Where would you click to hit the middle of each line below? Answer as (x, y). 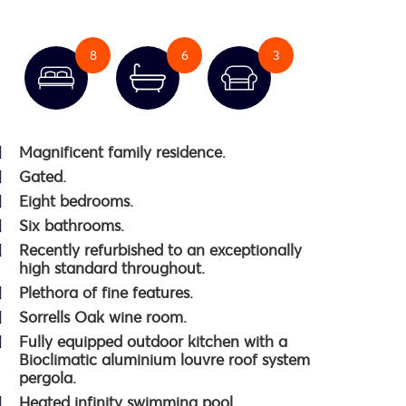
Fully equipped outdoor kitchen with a (153, 342)
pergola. (48, 378)
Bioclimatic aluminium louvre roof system (164, 360)
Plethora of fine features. (106, 293)
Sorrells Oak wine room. (103, 317)
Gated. (43, 177)
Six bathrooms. (72, 226)
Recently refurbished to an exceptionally (160, 250)
